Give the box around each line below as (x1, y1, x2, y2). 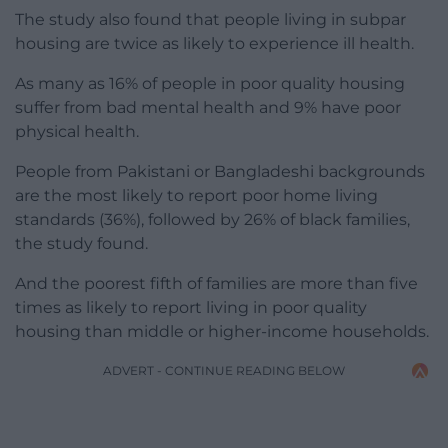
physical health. (15, 122, 139, 142)
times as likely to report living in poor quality (15, 298, 367, 318)
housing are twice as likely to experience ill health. (15, 34, 414, 54)
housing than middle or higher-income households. (15, 322, 429, 342)
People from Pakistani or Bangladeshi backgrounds (15, 162, 425, 182)
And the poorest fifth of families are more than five (15, 274, 418, 294)
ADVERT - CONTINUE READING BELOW (103, 363, 345, 379)
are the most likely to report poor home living (15, 186, 378, 206)
